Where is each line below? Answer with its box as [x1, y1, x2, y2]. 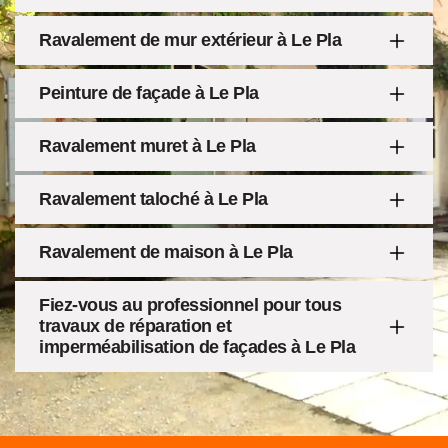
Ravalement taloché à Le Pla [39, 189, 268, 209]
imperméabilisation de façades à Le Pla [39, 337, 355, 357]
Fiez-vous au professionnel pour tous [39, 295, 341, 315]
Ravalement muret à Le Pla [39, 136, 256, 156]
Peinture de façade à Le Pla [39, 83, 259, 103]
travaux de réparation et [39, 316, 231, 336]
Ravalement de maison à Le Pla [39, 242, 293, 262]
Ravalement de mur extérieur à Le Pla [39, 30, 341, 50]
